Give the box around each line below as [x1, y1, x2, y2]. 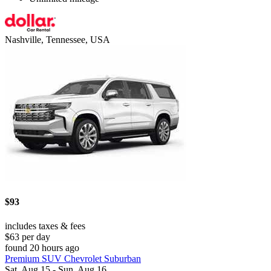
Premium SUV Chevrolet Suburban [5, 253, 141, 264]
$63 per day [5, 231, 50, 242]
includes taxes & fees [5, 220, 85, 231]
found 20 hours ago [5, 242, 79, 253]
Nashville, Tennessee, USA [5, 34, 110, 45]
